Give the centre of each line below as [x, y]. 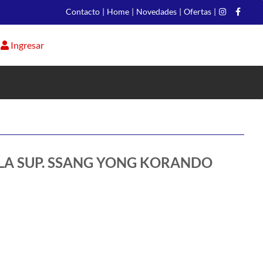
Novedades [156, 11]
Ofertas [198, 11]
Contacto [83, 11]
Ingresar [28, 45]
